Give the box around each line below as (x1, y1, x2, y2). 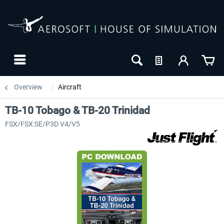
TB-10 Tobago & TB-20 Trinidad (5, 104, 150, 116)
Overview (14, 83, 42, 91)
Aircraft (58, 83, 81, 91)
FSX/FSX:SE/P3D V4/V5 (5, 120, 80, 128)
